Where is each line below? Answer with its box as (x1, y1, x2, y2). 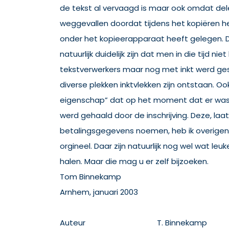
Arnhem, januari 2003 (60, 187, 138, 197)
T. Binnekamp (157, 217, 207, 228)
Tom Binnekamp (60, 171, 121, 182)
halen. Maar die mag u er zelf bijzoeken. (60, 156, 209, 167)
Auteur (60, 217, 85, 228)
